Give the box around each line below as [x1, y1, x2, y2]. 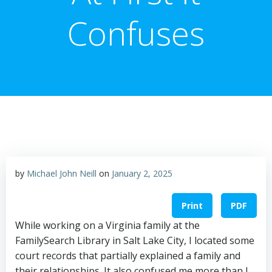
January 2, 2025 [112, 168, 172, 179]
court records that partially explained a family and [15, 249, 240, 263]
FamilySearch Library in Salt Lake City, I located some [15, 234, 254, 248]
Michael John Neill [27, 168, 97, 179]
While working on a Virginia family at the [15, 219, 200, 233]
